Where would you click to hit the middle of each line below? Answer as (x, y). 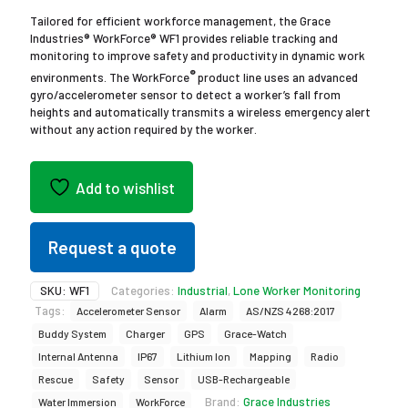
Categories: (144, 291)
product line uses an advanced (278, 78)
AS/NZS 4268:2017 (291, 311)
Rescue (56, 379)
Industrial (203, 291)
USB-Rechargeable (244, 379)
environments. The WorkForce (110, 78)
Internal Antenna (78, 357)
